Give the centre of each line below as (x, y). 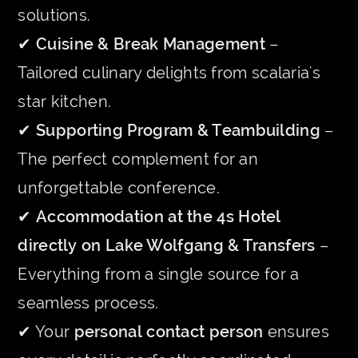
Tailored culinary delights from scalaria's (169, 73)
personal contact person (169, 332)
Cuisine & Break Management (151, 44)
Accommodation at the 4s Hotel (159, 217)
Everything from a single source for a (159, 274)
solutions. (54, 16)
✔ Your (46, 332)
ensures (296, 332)
